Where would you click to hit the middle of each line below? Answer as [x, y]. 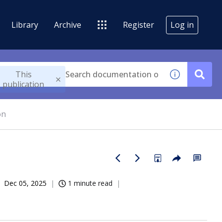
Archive [68, 25]
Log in [182, 25]
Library [25, 25]
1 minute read [90, 183]
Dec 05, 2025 [25, 183]
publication [24, 84]
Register [139, 25]
